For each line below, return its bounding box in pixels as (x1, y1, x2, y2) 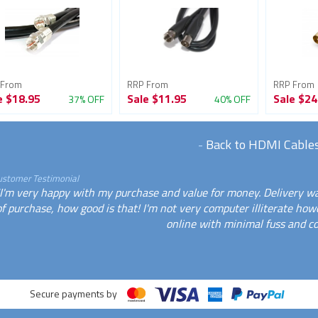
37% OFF (67, 91, 104, 106)
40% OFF (214, 91, 251, 106)
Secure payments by (30, 285, 122, 301)
